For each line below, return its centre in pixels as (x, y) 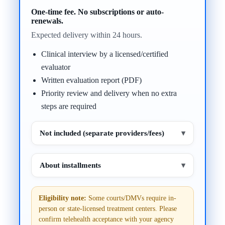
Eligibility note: (63, 198)
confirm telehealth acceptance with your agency (106, 219)
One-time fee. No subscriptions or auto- (98, 12)
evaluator (56, 67)
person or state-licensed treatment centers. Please (108, 209)
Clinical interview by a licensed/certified (105, 54)
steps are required (69, 106)
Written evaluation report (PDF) (92, 80)
